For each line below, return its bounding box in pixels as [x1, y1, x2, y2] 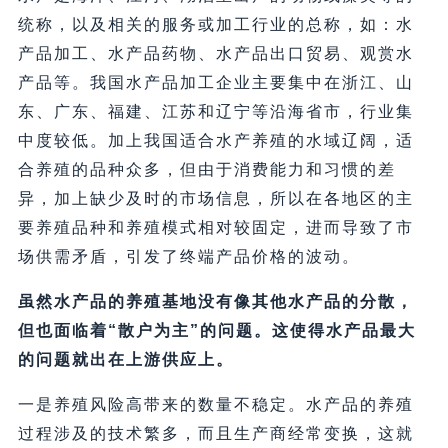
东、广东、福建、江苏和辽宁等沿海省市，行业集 [17, 103, 414, 121]
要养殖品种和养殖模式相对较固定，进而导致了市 [17, 219, 414, 237]
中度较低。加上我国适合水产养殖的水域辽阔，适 [17, 132, 414, 150]
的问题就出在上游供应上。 [17, 351, 234, 369]
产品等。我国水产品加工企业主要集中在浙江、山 [17, 74, 414, 92]
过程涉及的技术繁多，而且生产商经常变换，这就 [17, 425, 414, 443]
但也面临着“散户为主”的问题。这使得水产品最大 [17, 322, 416, 340]
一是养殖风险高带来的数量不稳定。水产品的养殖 [17, 396, 414, 414]
